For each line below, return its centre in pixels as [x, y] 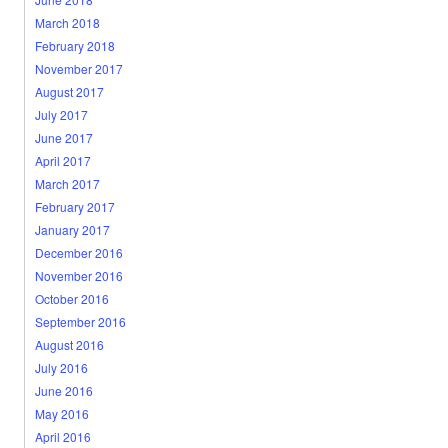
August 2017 [69, 91]
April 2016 [62, 436]
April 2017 [62, 160]
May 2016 [61, 413]
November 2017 [78, 68]
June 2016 [63, 390]
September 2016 [80, 321]
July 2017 [61, 114]
